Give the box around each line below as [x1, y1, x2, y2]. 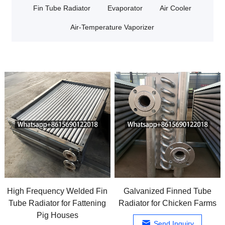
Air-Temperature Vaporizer [70, 23, 155, 31]
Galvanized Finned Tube [124, 186, 212, 195]
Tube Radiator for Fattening [9, 198, 106, 207]
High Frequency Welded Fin [7, 186, 108, 195]
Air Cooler [160, 4, 192, 12]
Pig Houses [36, 210, 78, 219]
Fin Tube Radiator [33, 4, 91, 12]
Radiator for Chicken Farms [119, 198, 217, 207]
